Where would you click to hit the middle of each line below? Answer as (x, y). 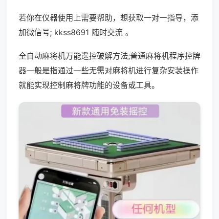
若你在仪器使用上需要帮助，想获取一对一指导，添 (109, 18)
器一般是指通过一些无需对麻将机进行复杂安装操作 (109, 70)
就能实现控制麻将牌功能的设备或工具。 (89, 85)
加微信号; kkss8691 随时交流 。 (76, 32)
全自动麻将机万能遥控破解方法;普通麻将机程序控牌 (109, 56)
